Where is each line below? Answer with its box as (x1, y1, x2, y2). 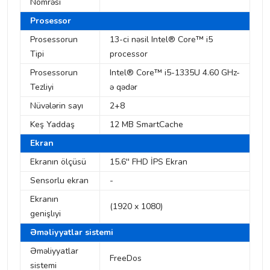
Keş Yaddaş (30, 119, 75, 131)
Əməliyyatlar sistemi (30, 227, 113, 239)
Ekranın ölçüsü (30, 156, 86, 168)
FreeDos (110, 253, 142, 265)
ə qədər (110, 81, 137, 93)
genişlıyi (30, 208, 61, 220)
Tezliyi (30, 81, 54, 93)
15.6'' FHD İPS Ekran (110, 156, 187, 168)
